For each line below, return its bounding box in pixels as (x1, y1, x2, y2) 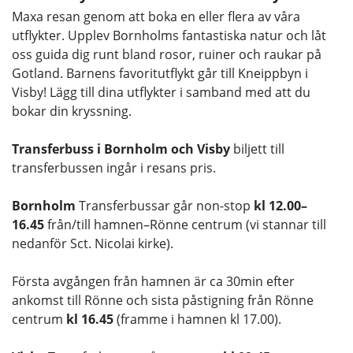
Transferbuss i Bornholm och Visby (12, 140, 230, 158)
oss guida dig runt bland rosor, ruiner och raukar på (12, 46, 321, 64)
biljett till (230, 140, 284, 158)
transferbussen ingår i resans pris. (12, 159, 216, 177)
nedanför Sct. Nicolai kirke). (12, 235, 173, 253)
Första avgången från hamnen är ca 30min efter (12, 273, 295, 291)
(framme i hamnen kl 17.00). (113, 310, 281, 329)
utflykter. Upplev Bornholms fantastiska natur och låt (12, 27, 326, 45)
